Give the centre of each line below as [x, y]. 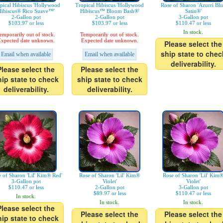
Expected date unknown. [110, 41]
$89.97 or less [110, 193]
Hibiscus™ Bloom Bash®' [110, 11]
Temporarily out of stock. [110, 35]
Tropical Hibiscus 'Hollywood [110, 5]
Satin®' [193, 11]
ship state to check [110, 79]
